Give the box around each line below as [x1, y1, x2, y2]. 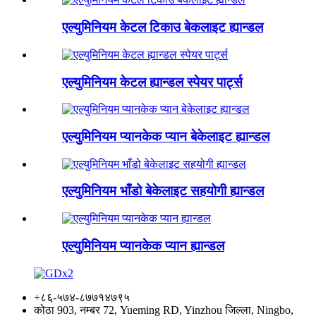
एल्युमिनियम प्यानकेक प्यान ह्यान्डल [62, 238, 224, 253]
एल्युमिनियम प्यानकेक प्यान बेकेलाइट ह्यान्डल [62, 128, 269, 144]
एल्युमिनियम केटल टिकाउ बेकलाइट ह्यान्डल [62, 20, 263, 35]
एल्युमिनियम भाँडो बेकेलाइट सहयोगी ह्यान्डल [62, 183, 264, 199]
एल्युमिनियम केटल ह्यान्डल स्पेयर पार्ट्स [62, 74, 243, 90]
